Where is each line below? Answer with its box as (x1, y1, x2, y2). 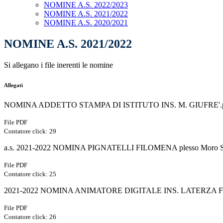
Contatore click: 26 (4, 213, 56, 221)
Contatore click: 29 (4, 127, 56, 135)
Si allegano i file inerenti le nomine (4, 61, 113, 70)
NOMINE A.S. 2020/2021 (44, 18, 128, 27)
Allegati (4, 82, 23, 89)
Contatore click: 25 (4, 170, 56, 178)
